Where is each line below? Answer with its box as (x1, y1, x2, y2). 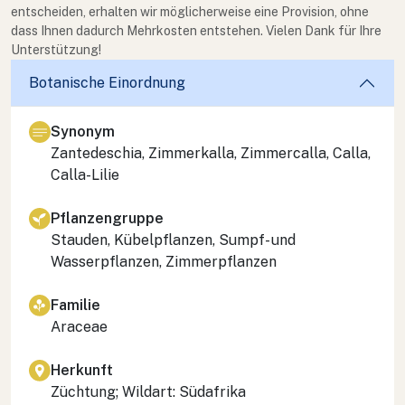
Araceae (51, 317, 108, 335)
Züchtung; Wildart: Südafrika (51, 382, 246, 400)
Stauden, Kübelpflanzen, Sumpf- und (51, 231, 296, 249)
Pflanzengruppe (51, 209, 164, 227)
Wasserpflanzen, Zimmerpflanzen (51, 252, 277, 270)
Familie (51, 296, 100, 314)
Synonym (51, 122, 115, 140)
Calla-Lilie (51, 165, 119, 184)
